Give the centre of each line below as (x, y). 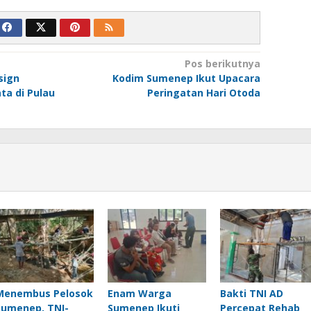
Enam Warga (139, 294)
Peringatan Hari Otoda (203, 92)
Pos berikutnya (222, 63)
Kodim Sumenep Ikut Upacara (186, 78)
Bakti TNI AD (251, 294)
